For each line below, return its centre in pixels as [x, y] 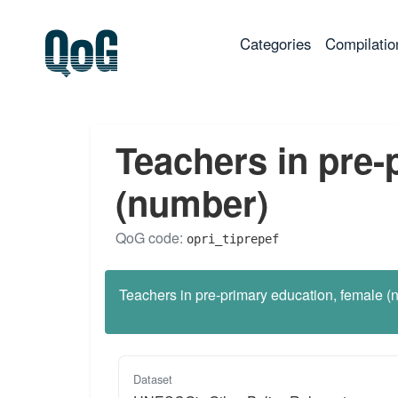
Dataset [153, 378]
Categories [275, 44]
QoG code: [151, 237]
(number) [192, 202]
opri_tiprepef [233, 239]
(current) [338, 43]
